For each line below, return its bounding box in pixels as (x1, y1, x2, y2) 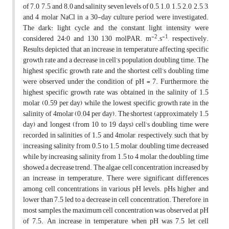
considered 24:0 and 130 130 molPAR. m (23, 32, 152, 46)
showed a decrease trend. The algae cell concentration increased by (23, 161, 209, 175)
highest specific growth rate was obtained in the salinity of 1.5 (23, 85, 209, 100)
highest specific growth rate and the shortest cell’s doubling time (23, 64, 209, 78)
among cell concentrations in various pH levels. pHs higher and (23, 182, 209, 196)
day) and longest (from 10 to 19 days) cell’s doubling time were (23, 118, 209, 132)
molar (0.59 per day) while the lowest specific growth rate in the (23, 96, 209, 110)
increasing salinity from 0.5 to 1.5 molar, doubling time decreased (23, 139, 209, 153)
